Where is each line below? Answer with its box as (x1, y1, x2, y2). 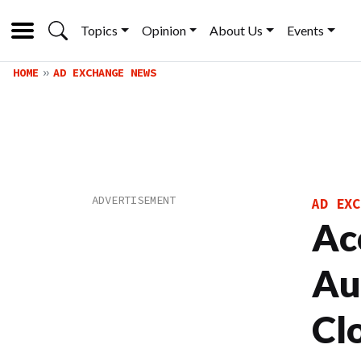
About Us (210, 23, 263, 38)
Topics (81, 23, 118, 38)
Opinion (141, 23, 186, 38)
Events (287, 23, 325, 38)
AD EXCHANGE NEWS (53, 65, 156, 80)
